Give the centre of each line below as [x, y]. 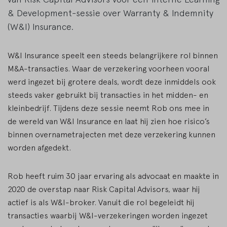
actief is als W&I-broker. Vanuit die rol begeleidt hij [101, 202]
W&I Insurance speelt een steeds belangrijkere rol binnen [113, 55]
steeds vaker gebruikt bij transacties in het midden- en [108, 95]
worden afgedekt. [39, 148]
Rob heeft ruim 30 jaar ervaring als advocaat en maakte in [113, 176]
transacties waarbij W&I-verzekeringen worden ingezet [108, 216]
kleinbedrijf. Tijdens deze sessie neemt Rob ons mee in [108, 108]
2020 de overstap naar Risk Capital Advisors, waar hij [104, 189]
